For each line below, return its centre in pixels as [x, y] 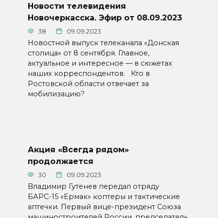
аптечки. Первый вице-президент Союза [104, 207]
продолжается [60, 161]
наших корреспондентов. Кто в [89, 73]
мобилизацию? [56, 94]
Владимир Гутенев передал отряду [93, 186]
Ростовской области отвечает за [88, 83]
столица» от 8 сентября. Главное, [88, 53]
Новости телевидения [77, 6]
